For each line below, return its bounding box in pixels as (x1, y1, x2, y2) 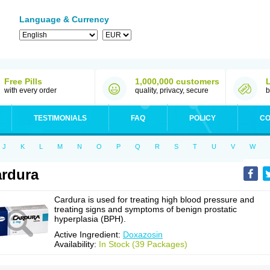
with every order (4, 86, 57, 95)
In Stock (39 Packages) (99, 239, 187, 249)
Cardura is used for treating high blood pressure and (54, 195, 254, 204)
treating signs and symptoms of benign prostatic (54, 204, 237, 214)
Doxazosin (123, 230, 163, 239)
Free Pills (4, 77, 42, 86)
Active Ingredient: (54, 230, 123, 239)
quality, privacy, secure (135, 86, 209, 95)
